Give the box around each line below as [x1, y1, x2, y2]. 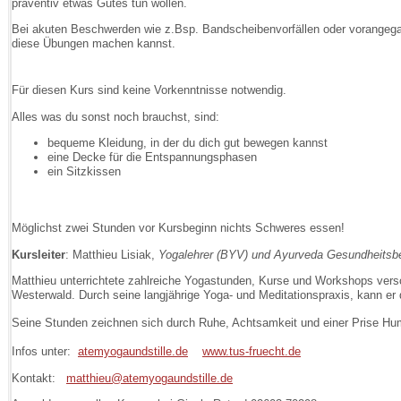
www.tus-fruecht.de [202, 345, 301, 359]
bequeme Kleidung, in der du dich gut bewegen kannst [47, 136, 328, 150]
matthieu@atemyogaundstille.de [66, 371, 233, 386]
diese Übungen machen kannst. [12, 37, 175, 51]
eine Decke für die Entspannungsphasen [47, 150, 257, 165]
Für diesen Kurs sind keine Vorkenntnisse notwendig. [12, 83, 286, 98]
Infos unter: [12, 345, 71, 359]
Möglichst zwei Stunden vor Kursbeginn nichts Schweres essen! [12, 221, 345, 235]
